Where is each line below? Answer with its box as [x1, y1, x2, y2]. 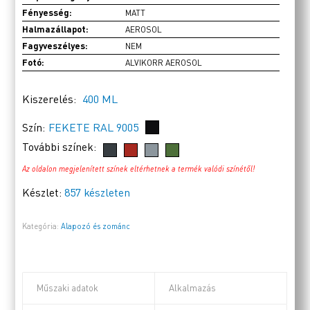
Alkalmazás [169, 282, 216, 294]
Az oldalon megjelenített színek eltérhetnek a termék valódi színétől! [22, 164, 255, 174]
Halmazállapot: [22, 24, 89, 35]
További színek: [22, 140, 97, 154]
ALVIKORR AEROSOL [125, 57, 202, 69]
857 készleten [64, 185, 131, 200]
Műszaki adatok [37, 282, 99, 294]
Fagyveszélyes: [22, 40, 89, 52]
